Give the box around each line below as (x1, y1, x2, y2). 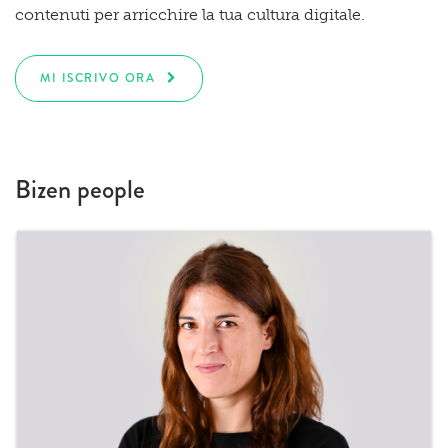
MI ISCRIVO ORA (40, 69, 155, 87)
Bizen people (15, 170, 145, 208)
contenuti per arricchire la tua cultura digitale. (15, 4, 365, 24)
